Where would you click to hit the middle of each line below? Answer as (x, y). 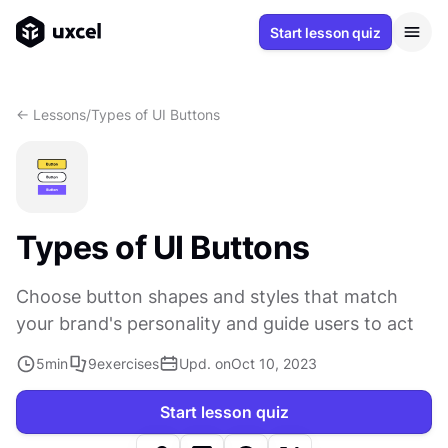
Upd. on (205, 363)
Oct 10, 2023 (274, 363)
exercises (128, 363)
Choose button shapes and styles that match (207, 296)
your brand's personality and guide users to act (215, 323)
